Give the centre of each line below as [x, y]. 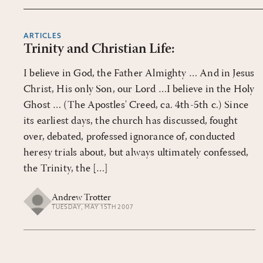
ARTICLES [43, 36]
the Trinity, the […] [66, 169]
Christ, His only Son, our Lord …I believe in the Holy [139, 90]
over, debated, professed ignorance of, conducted [129, 137]
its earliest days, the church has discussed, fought [131, 121]
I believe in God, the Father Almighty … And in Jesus [139, 74]
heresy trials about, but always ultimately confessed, [136, 153]
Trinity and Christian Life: [99, 49]
